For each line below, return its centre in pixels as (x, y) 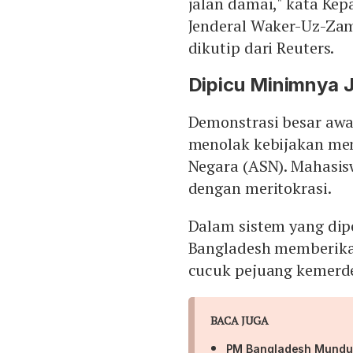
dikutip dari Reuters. (261, 48)
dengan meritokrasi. (260, 188)
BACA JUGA (239, 321)
